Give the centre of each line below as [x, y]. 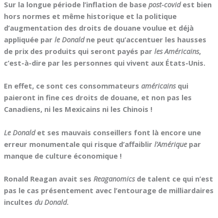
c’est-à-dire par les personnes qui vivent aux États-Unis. [104, 63]
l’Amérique [170, 144]
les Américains [176, 51]
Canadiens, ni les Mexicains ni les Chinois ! [78, 109]
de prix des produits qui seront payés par [79, 51]
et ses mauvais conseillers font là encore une [118, 132]
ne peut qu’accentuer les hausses [145, 40]
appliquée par [29, 40]
